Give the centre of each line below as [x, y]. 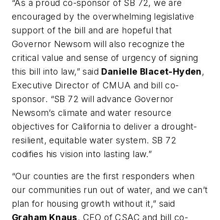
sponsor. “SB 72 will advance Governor [93, 99]
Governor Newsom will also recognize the [98, 44]
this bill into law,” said [57, 71]
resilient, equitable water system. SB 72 [94, 140]
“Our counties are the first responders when [103, 176]
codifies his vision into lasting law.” [82, 154]
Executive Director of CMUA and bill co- [96, 85]
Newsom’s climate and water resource [92, 112]
